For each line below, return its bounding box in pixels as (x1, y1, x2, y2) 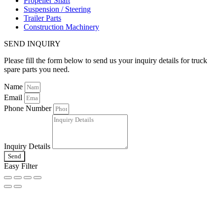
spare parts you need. (4, 65, 70, 74)
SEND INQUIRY (4, 39, 61, 48)
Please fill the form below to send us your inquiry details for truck (4, 56, 207, 65)
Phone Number (4, 104, 53, 112)
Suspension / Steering (24, 4, 91, 13)
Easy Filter (4, 161, 37, 170)
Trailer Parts (24, 13, 61, 22)
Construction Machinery (24, 22, 99, 31)
